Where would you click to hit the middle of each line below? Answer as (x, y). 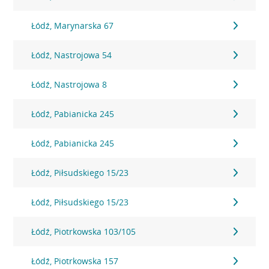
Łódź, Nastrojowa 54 (72, 55)
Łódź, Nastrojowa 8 (69, 84)
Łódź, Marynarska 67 (73, 26)
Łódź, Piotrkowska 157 (75, 261)
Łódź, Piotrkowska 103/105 (84, 231)
